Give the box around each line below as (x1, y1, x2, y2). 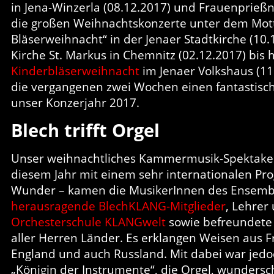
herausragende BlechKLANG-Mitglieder (11, 198, 226, 213)
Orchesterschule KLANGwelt (11, 214, 166, 229)
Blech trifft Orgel (11, 118, 160, 142)
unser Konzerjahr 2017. (11, 95, 139, 110)
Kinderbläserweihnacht (11, 63, 139, 78)
